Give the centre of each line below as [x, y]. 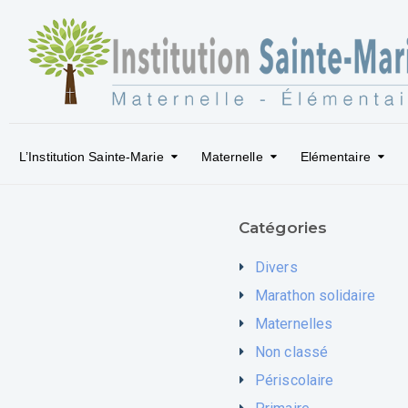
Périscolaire [295, 381]
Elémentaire [335, 157]
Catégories [283, 228]
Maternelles [294, 324]
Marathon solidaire [315, 296]
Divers [276, 268]
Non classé [291, 352]
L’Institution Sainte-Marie [92, 157]
